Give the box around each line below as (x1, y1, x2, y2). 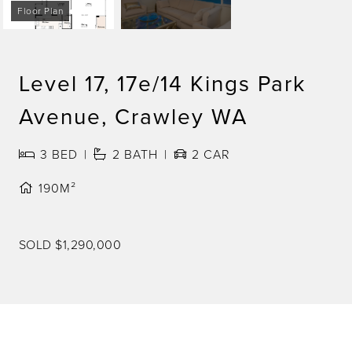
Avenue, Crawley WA (19, 101, 247, 132)
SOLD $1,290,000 (19, 236, 122, 254)
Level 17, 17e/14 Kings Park (19, 68, 306, 99)
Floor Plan (17, 4, 64, 18)
